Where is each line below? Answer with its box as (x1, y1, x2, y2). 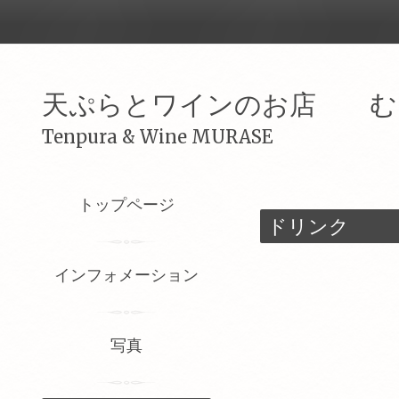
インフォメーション (54, 265, 199, 285)
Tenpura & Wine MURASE (42, 126, 273, 148)
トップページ (78, 194, 175, 215)
